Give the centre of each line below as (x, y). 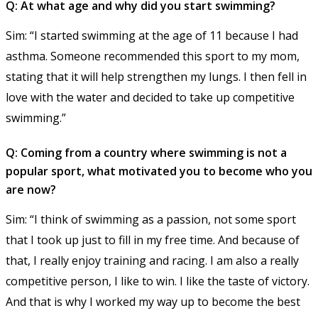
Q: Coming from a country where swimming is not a (146, 153)
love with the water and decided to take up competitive (150, 98)
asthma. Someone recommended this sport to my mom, (153, 56)
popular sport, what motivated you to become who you (159, 171)
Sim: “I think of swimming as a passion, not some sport (151, 220)
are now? (31, 190)
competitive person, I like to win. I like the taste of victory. (158, 281)
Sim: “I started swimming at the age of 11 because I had (152, 36)
